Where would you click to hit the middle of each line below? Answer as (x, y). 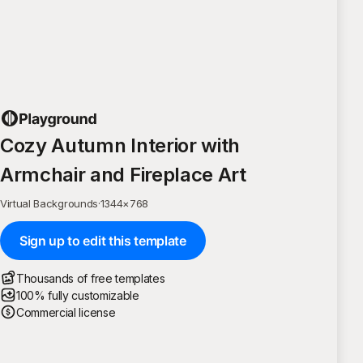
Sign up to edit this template (103, 240)
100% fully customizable (78, 295)
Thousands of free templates (91, 278)
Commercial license (66, 312)
